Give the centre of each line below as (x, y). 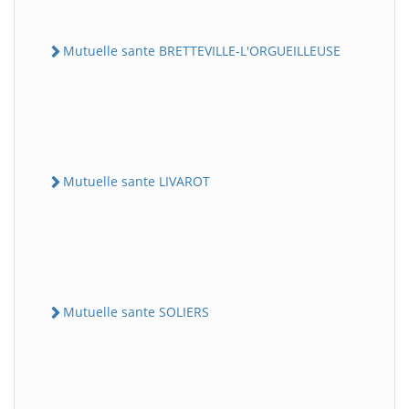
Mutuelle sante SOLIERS (136, 312)
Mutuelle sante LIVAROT (136, 181)
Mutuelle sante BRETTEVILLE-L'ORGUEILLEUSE (202, 50)
